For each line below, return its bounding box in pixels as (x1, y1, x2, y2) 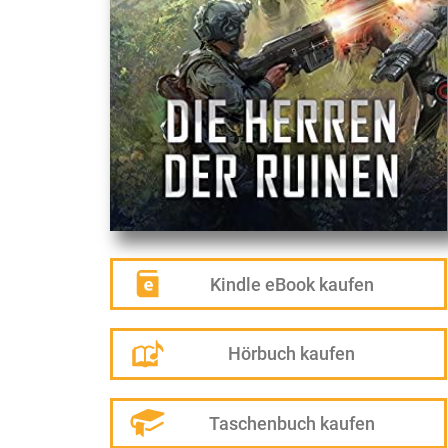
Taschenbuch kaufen (208, 412, 375, 434)
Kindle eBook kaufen (209, 273, 374, 295)
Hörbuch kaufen (228, 343, 356, 365)
